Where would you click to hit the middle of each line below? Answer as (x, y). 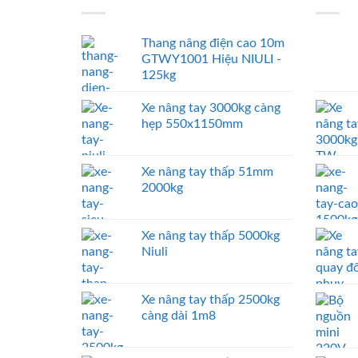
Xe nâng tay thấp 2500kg (211, 300)
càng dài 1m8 (179, 316)
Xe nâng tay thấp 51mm (207, 172)
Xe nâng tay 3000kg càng (211, 108)
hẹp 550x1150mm (192, 124)
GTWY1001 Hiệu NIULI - (211, 60)
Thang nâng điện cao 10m (213, 44)
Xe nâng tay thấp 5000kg (211, 236)
